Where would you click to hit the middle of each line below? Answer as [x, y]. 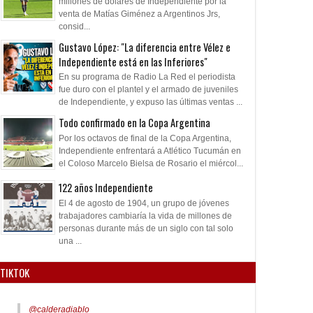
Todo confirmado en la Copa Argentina [134, 123]
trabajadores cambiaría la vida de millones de [145, 216]
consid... [74, 26]
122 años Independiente [106, 188]
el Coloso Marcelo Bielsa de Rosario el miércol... [151, 163]
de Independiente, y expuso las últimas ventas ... [151, 102]
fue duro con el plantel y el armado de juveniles [148, 90]
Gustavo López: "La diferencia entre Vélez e [145, 47]
